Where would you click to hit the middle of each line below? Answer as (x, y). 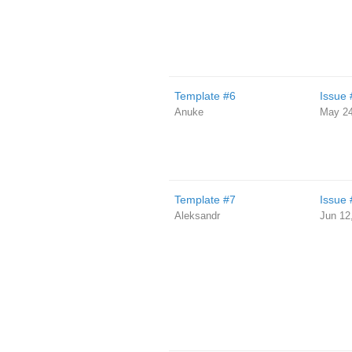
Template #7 (205, 200)
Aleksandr (197, 216)
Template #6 (205, 96)
